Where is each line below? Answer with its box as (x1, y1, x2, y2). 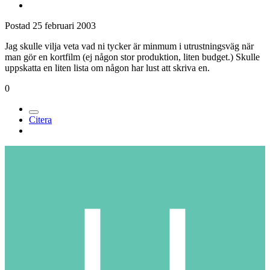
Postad (5, 20, 33, 31)
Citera (29, 115, 52, 125)
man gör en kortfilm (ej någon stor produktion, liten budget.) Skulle (5, 52, 260, 63)
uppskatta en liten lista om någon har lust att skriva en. (5, 63, 210, 74)
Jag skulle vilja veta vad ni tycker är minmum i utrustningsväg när (5, 41, 254, 52)
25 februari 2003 (33, 20, 96, 31)
